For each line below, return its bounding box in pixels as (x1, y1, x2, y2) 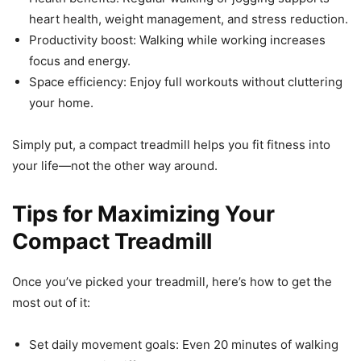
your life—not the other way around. (12, 157, 218, 173)
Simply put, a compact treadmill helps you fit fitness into (12, 136, 330, 152)
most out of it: (12, 294, 90, 310)
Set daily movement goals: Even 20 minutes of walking (29, 336, 338, 352)
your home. (29, 94, 93, 110)
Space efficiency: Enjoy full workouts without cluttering (29, 73, 342, 89)
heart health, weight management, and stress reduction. (29, 10, 348, 27)
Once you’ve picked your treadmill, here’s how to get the (12, 273, 332, 289)
